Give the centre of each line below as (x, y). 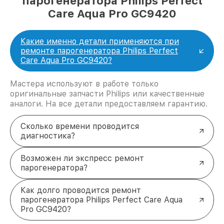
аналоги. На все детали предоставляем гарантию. (109, 104)
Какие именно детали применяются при (100, 41)
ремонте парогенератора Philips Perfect (99, 51)
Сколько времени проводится (80, 126)
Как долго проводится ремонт (81, 190)
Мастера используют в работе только (84, 84)
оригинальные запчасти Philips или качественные (107, 94)
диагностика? (48, 136)
